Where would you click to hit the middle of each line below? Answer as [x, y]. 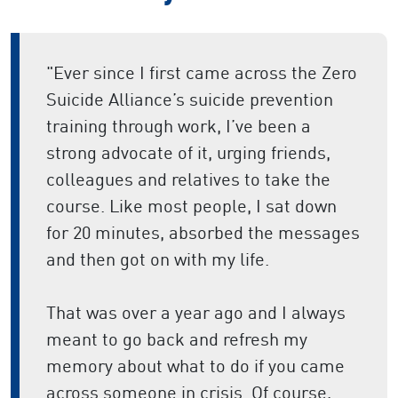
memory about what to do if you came [195, 366]
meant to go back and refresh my [177, 339]
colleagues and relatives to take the [188, 179]
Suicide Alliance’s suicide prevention [190, 99]
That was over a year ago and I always [196, 313]
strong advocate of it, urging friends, [188, 153]
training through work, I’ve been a [179, 126]
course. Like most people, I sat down [191, 206]
